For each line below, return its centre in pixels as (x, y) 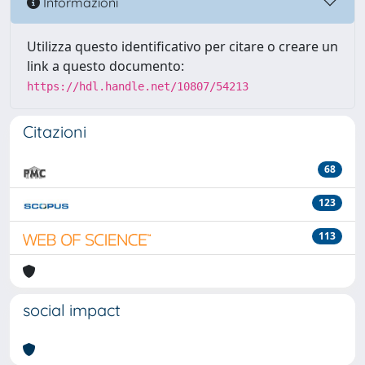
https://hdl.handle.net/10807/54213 (138, 86)
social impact (72, 310)
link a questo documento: (106, 66)
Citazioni (55, 132)
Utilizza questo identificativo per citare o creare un (182, 46)
